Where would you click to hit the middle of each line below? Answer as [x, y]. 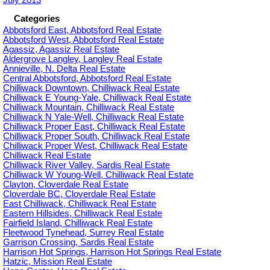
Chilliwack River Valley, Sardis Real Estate [86, 165]
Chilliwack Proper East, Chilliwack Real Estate [94, 126]
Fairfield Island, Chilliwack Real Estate [78, 223]
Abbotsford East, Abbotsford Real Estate [82, 30]
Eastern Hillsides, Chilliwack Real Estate [83, 213]
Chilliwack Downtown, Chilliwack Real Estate [91, 88]
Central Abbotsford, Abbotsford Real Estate [87, 78]
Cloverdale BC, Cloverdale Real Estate [79, 194]
